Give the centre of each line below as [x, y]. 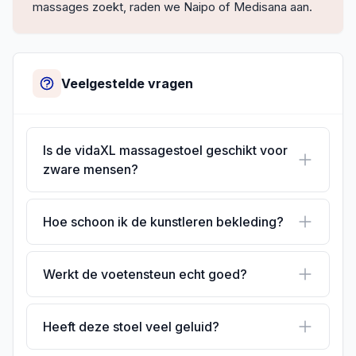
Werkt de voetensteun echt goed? [145, 274]
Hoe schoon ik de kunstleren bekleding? [163, 222]
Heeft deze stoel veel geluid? [131, 327]
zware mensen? [91, 169]
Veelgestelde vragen [127, 83]
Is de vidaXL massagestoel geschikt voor [165, 150]
